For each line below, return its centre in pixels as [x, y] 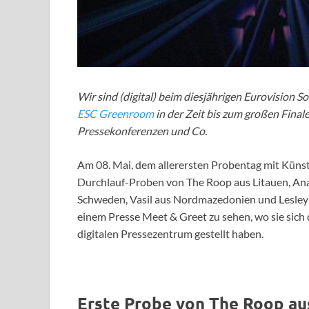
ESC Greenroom [116, 114]
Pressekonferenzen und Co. [142, 131]
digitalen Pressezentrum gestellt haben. [170, 234]
